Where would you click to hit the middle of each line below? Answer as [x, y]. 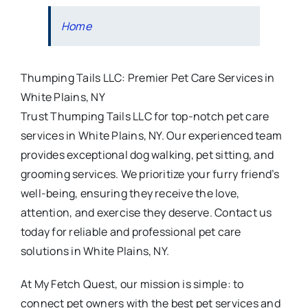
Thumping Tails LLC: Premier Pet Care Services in [147, 77]
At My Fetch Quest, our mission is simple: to [132, 284]
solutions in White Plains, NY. [95, 251]
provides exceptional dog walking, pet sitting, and [147, 154]
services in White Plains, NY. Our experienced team [151, 135]
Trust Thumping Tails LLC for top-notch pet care [145, 116]
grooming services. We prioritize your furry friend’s [150, 174]
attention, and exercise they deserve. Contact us [146, 212]
